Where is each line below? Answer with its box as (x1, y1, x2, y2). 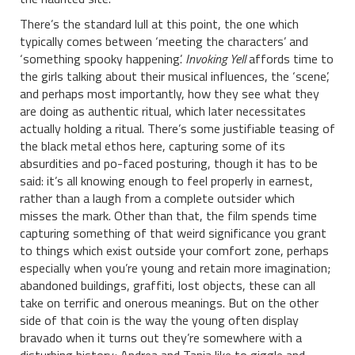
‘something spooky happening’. (20, 49, 185, 69)
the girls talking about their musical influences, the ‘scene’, (20, 67, 330, 86)
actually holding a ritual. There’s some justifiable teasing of (20, 119, 335, 139)
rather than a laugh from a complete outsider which (20, 189, 295, 208)
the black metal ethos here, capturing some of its (20, 136, 285, 156)
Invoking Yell (185, 49, 249, 69)
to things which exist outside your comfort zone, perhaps (20, 241, 329, 261)
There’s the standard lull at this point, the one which (20, 14, 299, 34)
